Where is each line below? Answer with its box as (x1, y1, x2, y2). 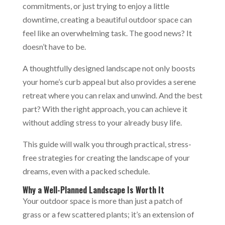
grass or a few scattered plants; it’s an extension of (22, 209, 194, 219)
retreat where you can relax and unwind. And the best (22, 90, 202, 100)
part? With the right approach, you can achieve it (22, 104, 187, 114)
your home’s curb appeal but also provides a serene (22, 77, 196, 86)
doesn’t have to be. (22, 42, 87, 51)
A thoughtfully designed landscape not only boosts (22, 63, 195, 73)
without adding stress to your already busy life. (22, 118, 183, 127)
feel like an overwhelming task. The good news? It (22, 28, 192, 38)
